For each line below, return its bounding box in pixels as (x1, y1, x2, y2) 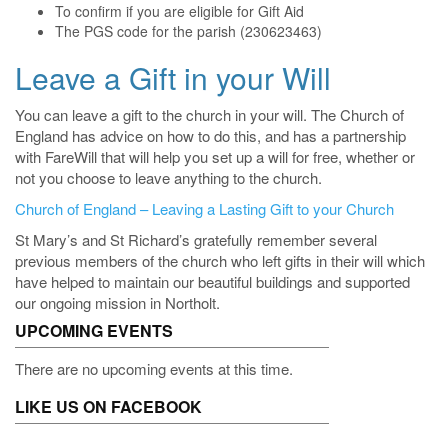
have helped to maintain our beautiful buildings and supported (15, 270, 410, 292)
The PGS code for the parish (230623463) (55, 20, 322, 41)
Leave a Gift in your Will (15, 55, 331, 99)
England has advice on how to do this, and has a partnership (15, 124, 406, 146)
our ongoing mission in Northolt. (15, 291, 220, 313)
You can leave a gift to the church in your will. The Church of (15, 103, 404, 125)
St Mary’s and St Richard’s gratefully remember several (15, 228, 377, 250)
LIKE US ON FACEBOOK (15, 394, 202, 418)
